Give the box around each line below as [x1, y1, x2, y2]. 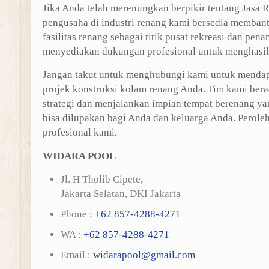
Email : [60, 249, 93, 261]
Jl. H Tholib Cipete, [60, 174, 143, 185]
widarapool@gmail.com [92, 249, 195, 261]
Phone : [60, 208, 95, 220]
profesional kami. [42, 127, 117, 138]
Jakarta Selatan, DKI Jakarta [60, 188, 181, 199]
